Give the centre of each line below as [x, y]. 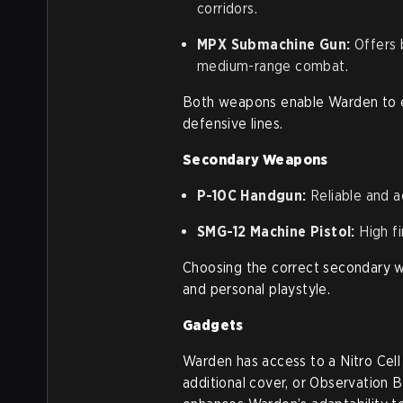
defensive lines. [233, 124]
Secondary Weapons [255, 160]
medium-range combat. [273, 67]
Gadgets [213, 326]
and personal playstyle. [257, 290]
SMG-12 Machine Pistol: [276, 232]
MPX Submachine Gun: [274, 45]
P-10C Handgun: [252, 196]
